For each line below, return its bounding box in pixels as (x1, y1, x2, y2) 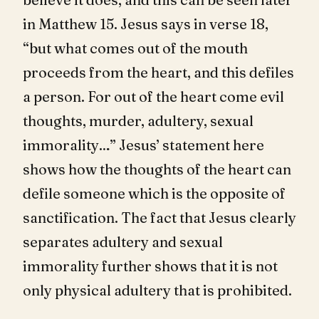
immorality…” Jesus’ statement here (23, 135, 264, 154)
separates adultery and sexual (23, 232, 223, 251)
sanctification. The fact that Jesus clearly (23, 208, 296, 226)
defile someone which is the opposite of (23, 184, 286, 202)
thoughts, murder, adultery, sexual (23, 111, 253, 130)
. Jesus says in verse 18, (114, 14, 268, 33)
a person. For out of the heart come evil (23, 87, 284, 105)
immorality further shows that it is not (23, 256, 278, 275)
